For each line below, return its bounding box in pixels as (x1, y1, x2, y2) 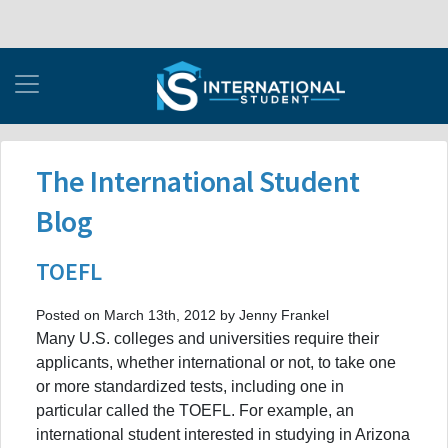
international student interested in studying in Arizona (36, 425, 410, 443)
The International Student (36, 161, 360, 200)
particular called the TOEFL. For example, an (36, 401, 354, 419)
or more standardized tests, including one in (36, 377, 344, 395)
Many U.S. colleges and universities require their (36, 329, 379, 347)
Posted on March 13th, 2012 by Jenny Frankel (36, 306, 329, 323)
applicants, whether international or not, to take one (36, 353, 396, 371)
